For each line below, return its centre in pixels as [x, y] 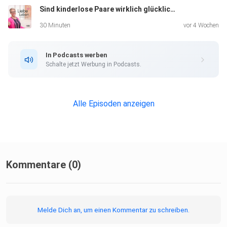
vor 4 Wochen [201, 26]
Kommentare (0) [44, 165]
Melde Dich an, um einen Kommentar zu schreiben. [113, 210]
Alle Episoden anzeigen [113, 104]
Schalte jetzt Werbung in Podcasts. [93, 64]
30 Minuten [55, 26]
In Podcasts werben [76, 55]
